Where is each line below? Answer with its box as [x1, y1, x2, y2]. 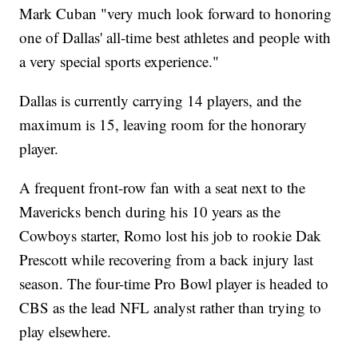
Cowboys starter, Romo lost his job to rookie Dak [19, 225, 322, 246]
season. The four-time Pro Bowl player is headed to [19, 273, 329, 294]
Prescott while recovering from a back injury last [19, 249, 314, 270]
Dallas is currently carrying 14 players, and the [19, 90, 302, 111]
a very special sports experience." [19, 51, 220, 72]
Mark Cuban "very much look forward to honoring [19, 3, 332, 24]
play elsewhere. [19, 321, 112, 342]
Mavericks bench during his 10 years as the [19, 201, 281, 222]
